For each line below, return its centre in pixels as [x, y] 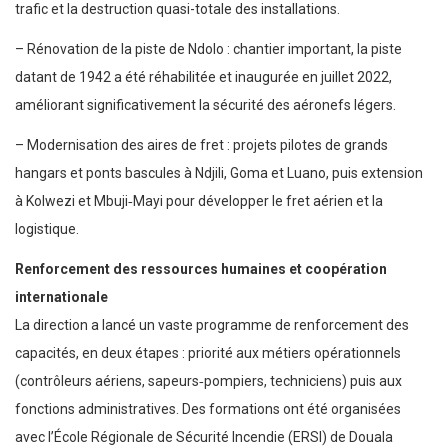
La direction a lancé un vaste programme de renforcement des [212, 325]
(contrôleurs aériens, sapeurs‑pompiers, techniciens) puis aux [208, 381]
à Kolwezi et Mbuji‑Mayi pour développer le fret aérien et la [199, 201]
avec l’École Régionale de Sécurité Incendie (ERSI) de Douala [204, 437]
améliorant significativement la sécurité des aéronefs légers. [205, 105]
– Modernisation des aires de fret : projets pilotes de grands [201, 145]
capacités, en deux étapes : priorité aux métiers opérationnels [208, 353]
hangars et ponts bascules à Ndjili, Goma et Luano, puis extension [219, 173]
